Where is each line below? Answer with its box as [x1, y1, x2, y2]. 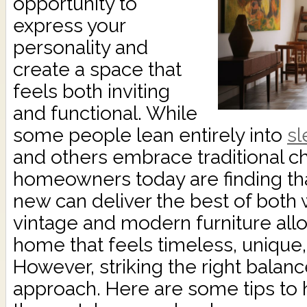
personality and [13, 36, 148, 59]
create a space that [13, 58, 182, 81]
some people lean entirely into [13, 124, 287, 147]
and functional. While [13, 102, 197, 125]
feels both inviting [13, 80, 170, 103]
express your [13, 14, 125, 37]
